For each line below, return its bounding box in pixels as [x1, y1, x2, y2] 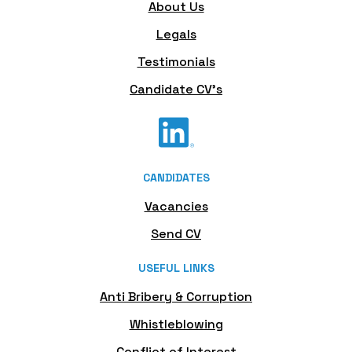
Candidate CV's [130, 81, 222, 97]
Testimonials [137, 53, 215, 70]
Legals [156, 26, 196, 42]
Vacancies [144, 198, 208, 214]
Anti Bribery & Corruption [100, 288, 252, 305]
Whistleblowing [129, 316, 223, 332]
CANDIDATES [142, 170, 210, 185]
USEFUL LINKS [137, 261, 214, 275]
